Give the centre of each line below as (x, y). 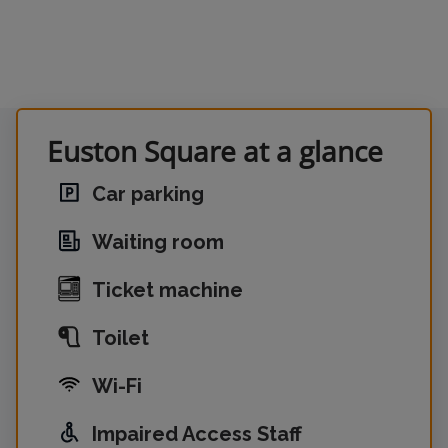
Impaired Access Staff (197, 433)
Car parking (148, 194)
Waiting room (158, 242)
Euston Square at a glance (215, 151)
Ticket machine (167, 290)
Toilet (120, 338)
